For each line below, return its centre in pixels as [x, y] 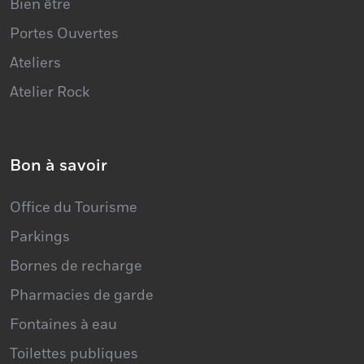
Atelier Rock [50, 63]
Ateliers [35, 34]
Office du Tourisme [74, 179]
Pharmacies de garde [82, 266]
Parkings [40, 208]
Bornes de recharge [76, 237]
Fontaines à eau [63, 296]
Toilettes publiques [74, 325]
